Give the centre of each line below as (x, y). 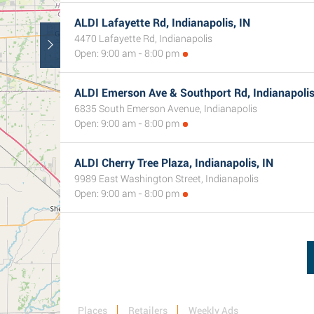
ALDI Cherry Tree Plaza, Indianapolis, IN (174, 163)
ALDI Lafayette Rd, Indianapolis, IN (162, 23)
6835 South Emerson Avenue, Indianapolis (166, 109)
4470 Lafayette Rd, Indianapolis (143, 39)
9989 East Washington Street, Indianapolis (166, 179)
